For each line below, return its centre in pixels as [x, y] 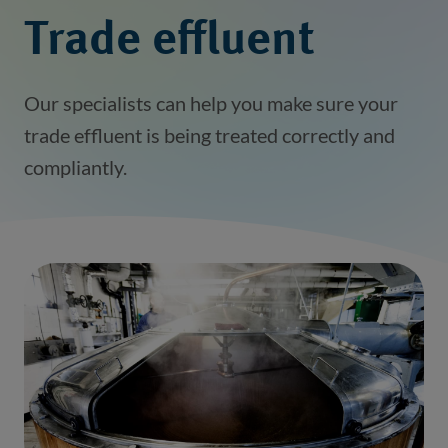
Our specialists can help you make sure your [211, 103]
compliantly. [75, 167]
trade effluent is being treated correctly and [209, 135]
